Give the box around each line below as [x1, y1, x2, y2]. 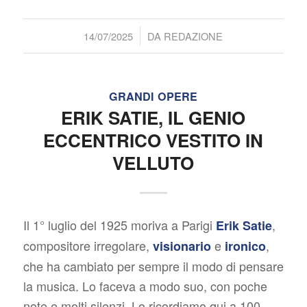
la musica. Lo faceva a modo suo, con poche [23, 276, 267, 295]
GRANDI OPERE [109, 88, 198, 104]
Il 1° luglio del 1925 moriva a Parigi [23, 215, 216, 234]
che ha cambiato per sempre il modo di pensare [23, 256, 284, 275]
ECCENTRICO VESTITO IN [43, 127, 264, 153]
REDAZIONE [164, 28, 223, 43]
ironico [224, 236, 266, 255]
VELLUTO [112, 149, 195, 175]
